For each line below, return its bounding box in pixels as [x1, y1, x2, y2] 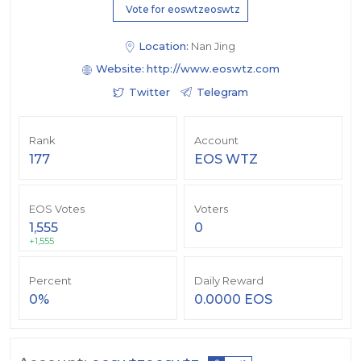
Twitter [129, 85, 170, 99]
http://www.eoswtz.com [146, 62, 280, 76]
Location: [139, 39, 189, 52]
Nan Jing [189, 39, 235, 52]
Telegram [197, 85, 248, 99]
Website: [95, 62, 144, 76]
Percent [29, 274, 72, 288]
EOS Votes [29, 202, 85, 216]
